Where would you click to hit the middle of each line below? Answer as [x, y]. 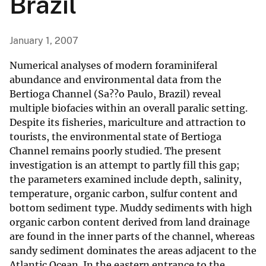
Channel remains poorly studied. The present [115, 151]
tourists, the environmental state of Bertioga [115, 137]
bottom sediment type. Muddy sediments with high [131, 208]
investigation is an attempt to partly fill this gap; [124, 165]
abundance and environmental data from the [115, 80]
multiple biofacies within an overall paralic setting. [129, 108]
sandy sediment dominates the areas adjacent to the [133, 251]
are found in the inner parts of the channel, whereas [132, 237]
